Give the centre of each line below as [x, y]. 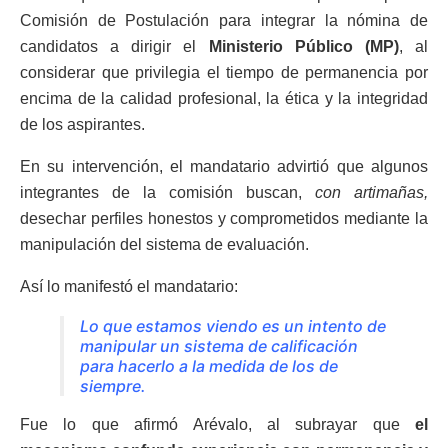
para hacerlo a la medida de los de [209, 366]
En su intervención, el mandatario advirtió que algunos [224, 166]
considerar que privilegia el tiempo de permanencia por [224, 72]
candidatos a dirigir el [114, 46]
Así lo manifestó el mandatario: [129, 286]
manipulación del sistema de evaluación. [164, 244]
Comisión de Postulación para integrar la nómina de [224, 20]
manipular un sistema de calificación [219, 346]
